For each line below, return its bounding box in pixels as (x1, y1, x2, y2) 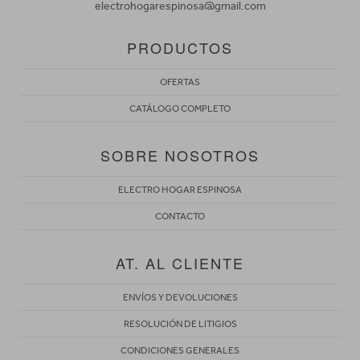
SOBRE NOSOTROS (100, 144, 260, 166)
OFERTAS (160, 76, 200, 88)
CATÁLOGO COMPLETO (129, 102, 231, 114)
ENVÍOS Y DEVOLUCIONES (122, 291, 238, 303)
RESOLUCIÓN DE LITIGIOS (123, 317, 237, 329)
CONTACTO (155, 210, 205, 222)
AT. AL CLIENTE (116, 252, 244, 273)
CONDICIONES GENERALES (121, 344, 239, 356)
